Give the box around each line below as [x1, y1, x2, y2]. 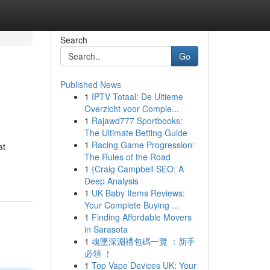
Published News [60, 78, 121, 90]
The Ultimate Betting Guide [84, 127, 187, 139]
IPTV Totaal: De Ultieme [91, 90, 183, 102]
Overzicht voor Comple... [84, 102, 179, 115]
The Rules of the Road [84, 151, 171, 163]
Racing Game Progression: [91, 139, 195, 151]
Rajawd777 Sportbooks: [91, 115, 183, 127]
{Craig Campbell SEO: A [91, 163, 184, 175]
